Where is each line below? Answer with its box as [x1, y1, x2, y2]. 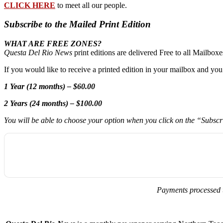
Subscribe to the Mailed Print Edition [4, 19, 151, 30]
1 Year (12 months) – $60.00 [4, 82, 95, 91]
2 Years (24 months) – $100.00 [4, 99, 102, 108]
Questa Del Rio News [4, 48, 72, 57]
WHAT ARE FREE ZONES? [4, 39, 102, 48]
